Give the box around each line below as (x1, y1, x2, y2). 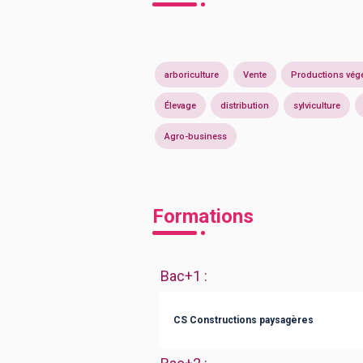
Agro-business (164, 130, 227, 142)
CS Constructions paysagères (173, 314, 314, 326)
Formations (152, 205, 254, 228)
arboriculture (164, 69, 219, 80)
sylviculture (293, 100, 340, 111)
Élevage (164, 100, 196, 111)
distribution (220, 100, 269, 111)
